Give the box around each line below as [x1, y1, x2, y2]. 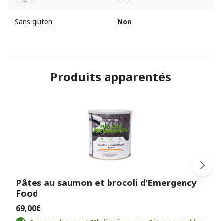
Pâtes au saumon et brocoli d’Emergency [16, 176, 196, 188]
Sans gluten [15, 16, 52, 26]
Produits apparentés [50, 68, 171, 85]
